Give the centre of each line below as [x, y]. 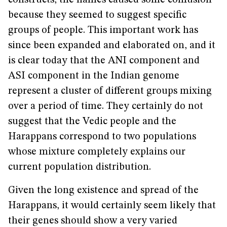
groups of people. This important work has [103, 30]
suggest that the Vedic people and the [92, 122]
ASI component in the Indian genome [94, 76]
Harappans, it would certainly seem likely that [112, 206]
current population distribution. [80, 167]
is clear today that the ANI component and [104, 61]
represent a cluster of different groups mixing [110, 91]
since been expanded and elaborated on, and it [112, 46]
